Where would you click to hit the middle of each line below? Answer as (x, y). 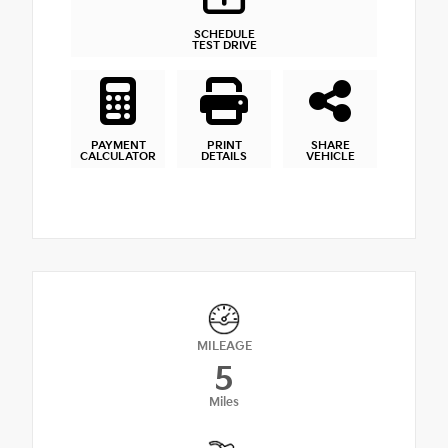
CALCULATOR (118, 156)
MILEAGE (224, 347)
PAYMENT (118, 145)
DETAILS (224, 156)
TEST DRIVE (224, 46)
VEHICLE (330, 156)
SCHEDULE (224, 35)
